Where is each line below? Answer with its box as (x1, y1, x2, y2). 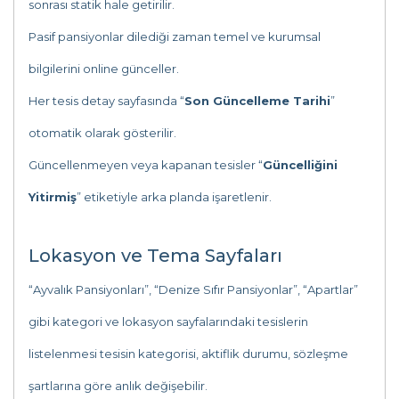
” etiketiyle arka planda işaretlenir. (77, 190, 272, 204)
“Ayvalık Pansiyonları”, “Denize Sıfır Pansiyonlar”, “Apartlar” (28, 282, 358, 297)
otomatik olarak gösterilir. (28, 126, 176, 140)
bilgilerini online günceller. (28, 61, 182, 76)
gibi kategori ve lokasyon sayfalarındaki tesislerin (28, 314, 308, 329)
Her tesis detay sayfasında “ (28, 94, 184, 108)
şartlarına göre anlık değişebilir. (28, 379, 208, 393)
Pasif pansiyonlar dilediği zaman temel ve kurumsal (28, 29, 321, 44)
